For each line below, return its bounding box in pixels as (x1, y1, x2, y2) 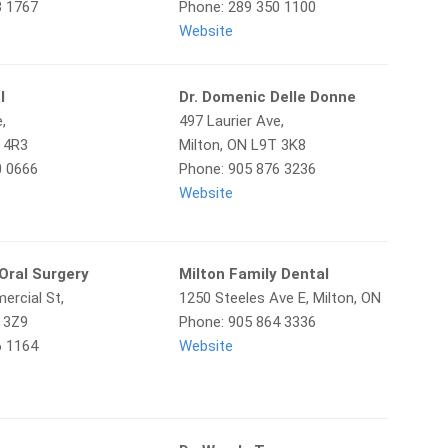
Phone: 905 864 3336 (178, 313, 316, 331)
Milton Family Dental (178, 265, 329, 283)
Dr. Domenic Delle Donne (178, 88, 356, 106)
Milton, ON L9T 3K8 (178, 136, 306, 154)
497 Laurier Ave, (178, 112, 284, 130)
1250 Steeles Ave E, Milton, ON (178, 289, 381, 307)
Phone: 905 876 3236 (178, 160, 316, 178)
